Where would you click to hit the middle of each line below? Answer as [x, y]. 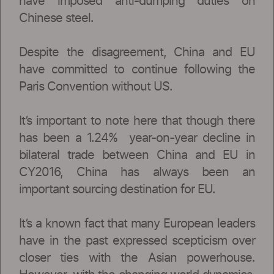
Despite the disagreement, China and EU [137, 52]
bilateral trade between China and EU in [137, 155]
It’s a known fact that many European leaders [137, 224]
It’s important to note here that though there [137, 121]
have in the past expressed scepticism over [137, 241]
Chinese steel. [56, 18]
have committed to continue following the [137, 69]
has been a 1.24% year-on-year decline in [137, 138]
